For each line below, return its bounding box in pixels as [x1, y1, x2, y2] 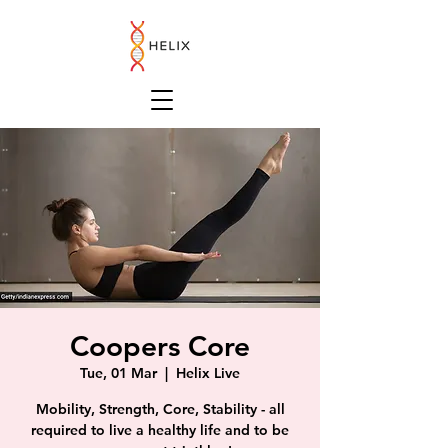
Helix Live [176, 364, 240, 382]
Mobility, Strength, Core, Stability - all [35, 400, 285, 418]
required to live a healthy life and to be [31, 421, 289, 439]
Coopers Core [70, 329, 250, 363]
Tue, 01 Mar [80, 364, 157, 382]
